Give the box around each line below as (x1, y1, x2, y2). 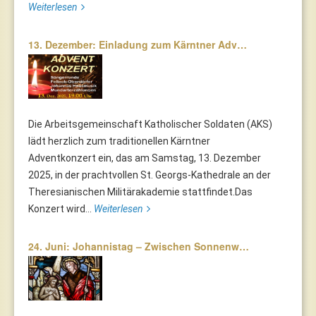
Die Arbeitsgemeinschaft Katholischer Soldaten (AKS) (28, 119, 272, 130)
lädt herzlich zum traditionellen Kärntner (28, 135, 210, 147)
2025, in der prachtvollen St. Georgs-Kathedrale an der (28, 169, 271, 181)
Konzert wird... (28, 203, 94, 215)
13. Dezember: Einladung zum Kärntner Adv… (28, 37, 247, 52)
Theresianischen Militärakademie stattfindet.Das (28, 186, 253, 198)
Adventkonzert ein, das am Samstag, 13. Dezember (28, 152, 261, 164)
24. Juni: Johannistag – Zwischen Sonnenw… (28, 239, 249, 254)
